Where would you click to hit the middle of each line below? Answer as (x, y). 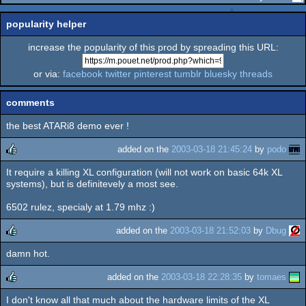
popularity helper (46, 24)
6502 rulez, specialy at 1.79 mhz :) (81, 207)
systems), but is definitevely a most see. (92, 183)
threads (256, 73)
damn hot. (28, 254)
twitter (118, 73)
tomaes (272, 277)
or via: (48, 73)
